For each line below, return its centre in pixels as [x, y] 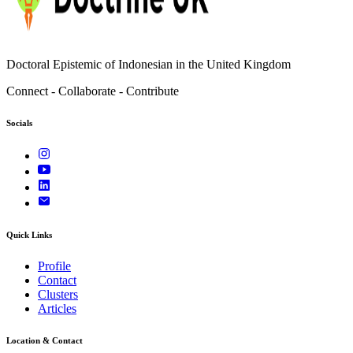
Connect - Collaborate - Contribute [93, 91]
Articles [57, 309]
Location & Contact [45, 341]
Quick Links [29, 235]
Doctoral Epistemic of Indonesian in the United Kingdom [149, 65]
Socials [19, 123]
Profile [54, 266]
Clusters [58, 295]
